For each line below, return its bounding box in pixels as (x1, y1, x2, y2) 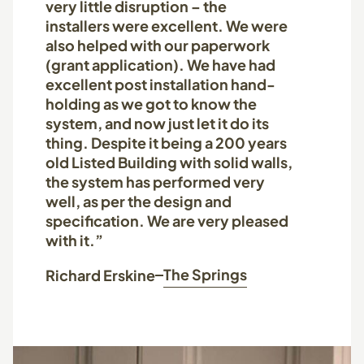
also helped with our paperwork (45, 36, 270, 54)
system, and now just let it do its (45, 114, 269, 132)
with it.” (45, 231, 103, 249)
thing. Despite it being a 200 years (45, 133, 287, 152)
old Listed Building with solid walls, (45, 153, 292, 171)
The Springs (163, 265, 247, 284)
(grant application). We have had (45, 55, 275, 74)
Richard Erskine (45, 265, 155, 284)
